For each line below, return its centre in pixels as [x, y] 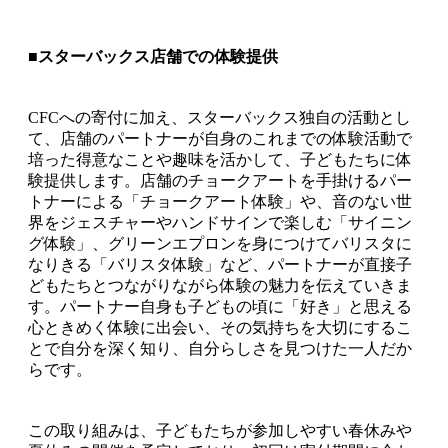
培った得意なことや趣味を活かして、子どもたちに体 [220, 160]
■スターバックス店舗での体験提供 [153, 57]
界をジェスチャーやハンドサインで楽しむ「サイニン [220, 223]
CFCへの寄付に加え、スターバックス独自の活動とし [219, 118]
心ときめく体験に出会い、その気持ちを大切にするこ [220, 328]
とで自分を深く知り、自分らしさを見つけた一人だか [220, 349]
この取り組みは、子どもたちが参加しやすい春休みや [220, 431]
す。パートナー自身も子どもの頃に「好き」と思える [220, 307]
